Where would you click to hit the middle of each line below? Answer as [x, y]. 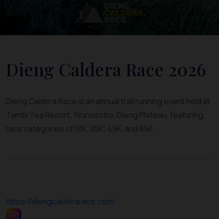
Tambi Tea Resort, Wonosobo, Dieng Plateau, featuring [105, 115]
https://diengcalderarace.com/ [61, 201]
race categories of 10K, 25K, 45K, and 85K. [80, 129]
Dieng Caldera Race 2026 [106, 69]
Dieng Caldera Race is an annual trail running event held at [108, 101]
